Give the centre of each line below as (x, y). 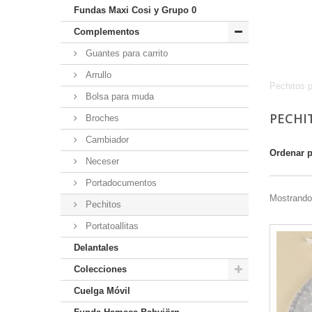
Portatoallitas (111, 226)
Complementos (107, 32)
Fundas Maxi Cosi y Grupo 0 (135, 10)
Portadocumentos (120, 183)
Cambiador (106, 140)
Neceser (101, 161)
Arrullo (97, 75)
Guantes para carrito (125, 53)
